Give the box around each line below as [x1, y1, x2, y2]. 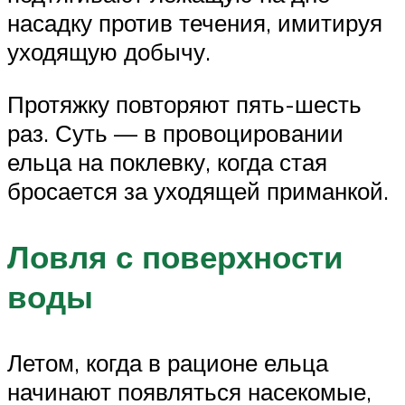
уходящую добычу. [7, 37, 211, 67]
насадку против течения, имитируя [7, 8, 382, 38]
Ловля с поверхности [7, 236, 344, 277]
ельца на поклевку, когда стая [7, 146, 327, 176]
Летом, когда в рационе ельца [7, 348, 328, 378]
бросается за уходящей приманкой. [7, 175, 389, 205]
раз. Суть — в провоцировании [7, 118, 344, 147]
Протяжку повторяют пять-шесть [7, 89, 362, 118]
